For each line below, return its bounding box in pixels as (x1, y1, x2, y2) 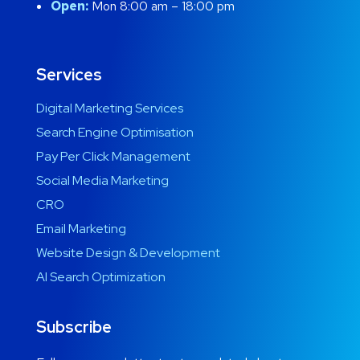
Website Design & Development (36, 243, 220, 261)
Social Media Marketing (36, 171, 169, 189)
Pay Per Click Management (36, 147, 190, 165)
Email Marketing (36, 219, 126, 237)
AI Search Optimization (36, 268, 166, 285)
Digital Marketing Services (36, 99, 183, 117)
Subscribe (36, 316, 112, 337)
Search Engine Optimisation (36, 123, 194, 141)
